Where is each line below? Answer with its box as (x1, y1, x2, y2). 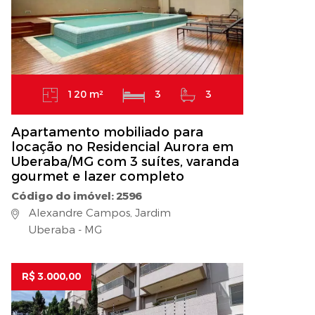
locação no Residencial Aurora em (11, 139, 233, 156)
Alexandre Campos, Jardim (26, 206, 171, 221)
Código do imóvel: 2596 (11, 189, 141, 204)
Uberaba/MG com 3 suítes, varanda (11, 153, 239, 171)
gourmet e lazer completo (11, 168, 184, 186)
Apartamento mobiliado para (11, 124, 203, 141)
